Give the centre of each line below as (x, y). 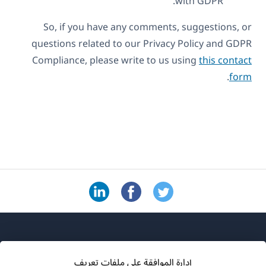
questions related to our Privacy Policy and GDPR (142, 44)
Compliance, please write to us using (115, 60)
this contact (225, 60)
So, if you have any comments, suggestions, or (148, 27)
